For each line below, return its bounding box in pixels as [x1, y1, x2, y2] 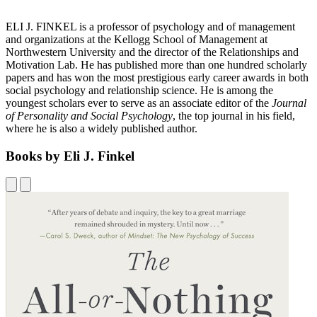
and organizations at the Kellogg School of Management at [6, 33, 267, 45]
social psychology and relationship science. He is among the [6, 83, 273, 96]
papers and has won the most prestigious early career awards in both [6, 71, 309, 83]
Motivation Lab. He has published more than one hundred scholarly [6, 58, 307, 71]
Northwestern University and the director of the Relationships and [6, 45, 299, 58]
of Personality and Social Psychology [6, 109, 173, 122]
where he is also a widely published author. [6, 122, 197, 134]
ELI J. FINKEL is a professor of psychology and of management [6, 20, 295, 33]
